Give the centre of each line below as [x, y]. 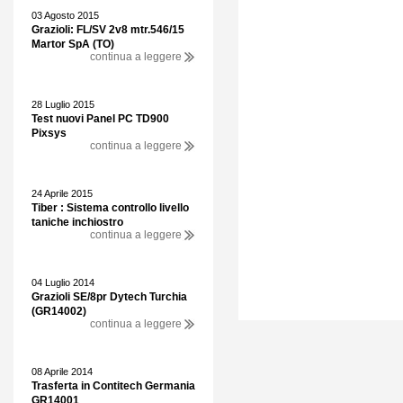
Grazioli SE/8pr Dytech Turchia [109, 297]
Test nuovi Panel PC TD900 [100, 119]
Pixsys [49, 133]
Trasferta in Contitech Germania [113, 386]
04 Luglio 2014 [63, 282]
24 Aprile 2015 [62, 193]
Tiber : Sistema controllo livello [110, 208]
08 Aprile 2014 [62, 372]
